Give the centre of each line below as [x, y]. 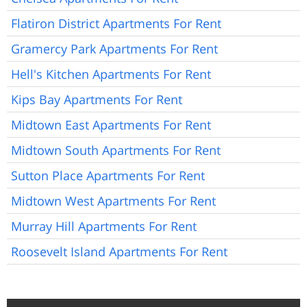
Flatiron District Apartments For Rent [116, 23]
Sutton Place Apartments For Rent [108, 175]
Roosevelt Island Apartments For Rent [119, 251]
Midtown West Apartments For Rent [113, 200]
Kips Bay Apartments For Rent [97, 99]
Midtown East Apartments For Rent [111, 124]
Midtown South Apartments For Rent [116, 150]
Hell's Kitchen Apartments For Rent [111, 74]
